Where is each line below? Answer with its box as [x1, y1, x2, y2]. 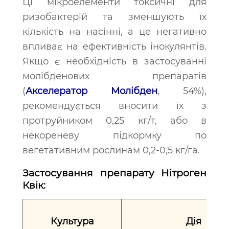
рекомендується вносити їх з [22, 100, 207, 111]
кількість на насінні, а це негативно [22, 26, 207, 37]
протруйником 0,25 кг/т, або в [22, 115, 207, 126]
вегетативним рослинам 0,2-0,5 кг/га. [22, 145, 200, 156]
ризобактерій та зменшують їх [22, 11, 207, 22]
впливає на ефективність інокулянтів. [22, 41, 207, 52]
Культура [50, 216, 94, 227]
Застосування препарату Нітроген [22, 167, 207, 179]
